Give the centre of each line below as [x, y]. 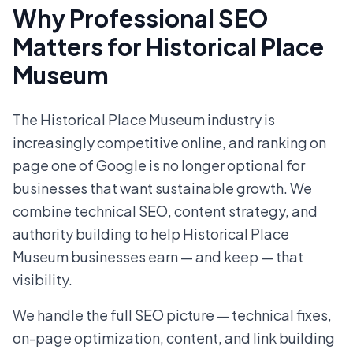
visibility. [43, 280]
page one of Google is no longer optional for [159, 165]
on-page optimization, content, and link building [174, 338]
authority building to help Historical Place [151, 234]
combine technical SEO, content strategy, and [165, 211]
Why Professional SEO [141, 19]
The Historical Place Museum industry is [144, 120]
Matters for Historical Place [168, 47]
